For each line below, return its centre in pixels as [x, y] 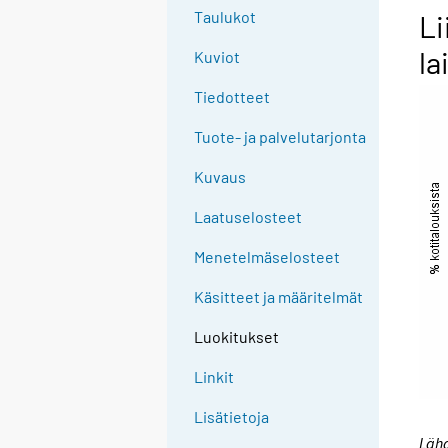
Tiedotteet [232, 97]
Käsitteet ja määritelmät [279, 297]
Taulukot [225, 17]
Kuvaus [220, 177]
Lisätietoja [232, 417]
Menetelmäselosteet [267, 257]
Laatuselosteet [248, 217]
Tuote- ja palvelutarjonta [280, 137]
